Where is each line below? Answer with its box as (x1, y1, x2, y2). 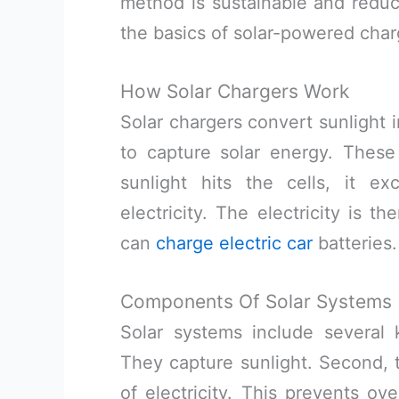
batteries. (313, 232, 397, 254)
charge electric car (156, 232, 313, 254)
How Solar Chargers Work (120, 80, 349, 102)
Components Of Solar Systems (120, 290, 392, 313)
